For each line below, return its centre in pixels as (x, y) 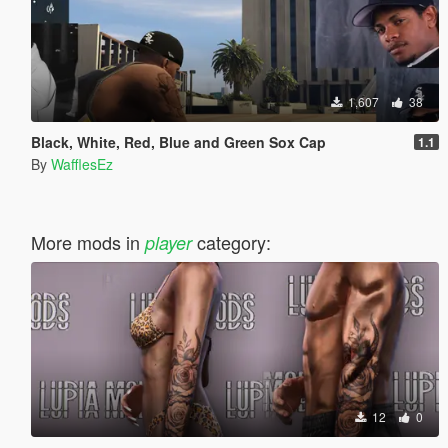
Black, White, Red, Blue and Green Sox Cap (178, 141)
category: (231, 241)
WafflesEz (81, 163)
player (168, 242)
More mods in (87, 241)
